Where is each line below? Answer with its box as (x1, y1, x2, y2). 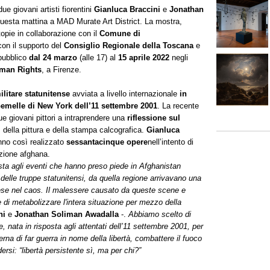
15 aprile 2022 (118, 53, 169, 63)
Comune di (99, 29, 140, 39)
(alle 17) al (77, 53, 118, 63)
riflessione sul (127, 113, 180, 123)
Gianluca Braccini (94, 5, 160, 14)
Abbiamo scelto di (128, 210, 191, 219)
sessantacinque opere (66, 137, 148, 147)
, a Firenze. (42, 65, 81, 75)
